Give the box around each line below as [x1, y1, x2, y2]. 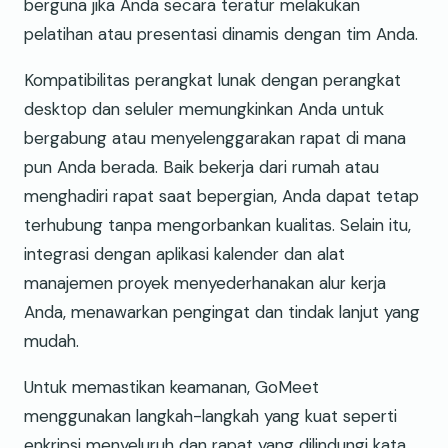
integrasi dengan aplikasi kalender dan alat [24, 242, 345, 265]
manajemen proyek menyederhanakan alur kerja [24, 271, 386, 294]
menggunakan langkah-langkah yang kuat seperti [24, 404, 397, 427]
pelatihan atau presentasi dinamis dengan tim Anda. [24, 22, 418, 45]
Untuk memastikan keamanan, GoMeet [24, 375, 319, 398]
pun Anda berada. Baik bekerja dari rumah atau [24, 155, 379, 178]
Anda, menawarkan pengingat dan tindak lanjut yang [24, 300, 420, 323]
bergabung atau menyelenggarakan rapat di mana [24, 126, 406, 149]
